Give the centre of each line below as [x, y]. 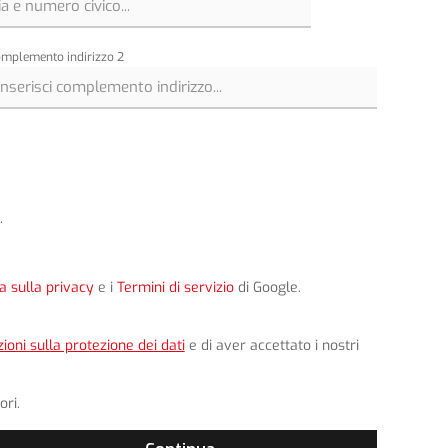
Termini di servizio [175, 288]
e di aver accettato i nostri [271, 346]
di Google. [267, 288]
